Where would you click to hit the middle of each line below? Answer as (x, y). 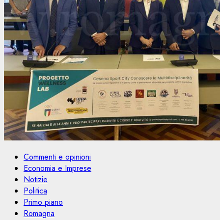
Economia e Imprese (57, 168)
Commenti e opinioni (57, 157)
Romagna (39, 213)
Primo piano (43, 202)
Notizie (36, 179)
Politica (35, 191)
